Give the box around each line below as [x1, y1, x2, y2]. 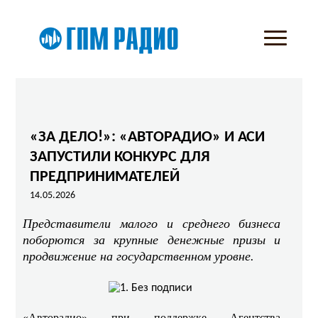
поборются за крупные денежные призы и [23, 233, 281, 247]
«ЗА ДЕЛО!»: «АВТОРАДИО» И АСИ [30, 129, 265, 146]
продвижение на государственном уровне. [23, 249, 255, 263]
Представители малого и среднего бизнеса [23, 216, 281, 231]
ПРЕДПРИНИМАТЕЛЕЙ [30, 169, 180, 185]
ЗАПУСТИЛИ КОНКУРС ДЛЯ [30, 149, 211, 165]
